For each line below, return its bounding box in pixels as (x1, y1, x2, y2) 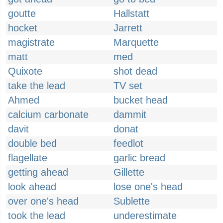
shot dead (113, 66, 157, 77)
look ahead (8, 181, 56, 192)
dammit (113, 109, 146, 120)
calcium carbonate (8, 109, 89, 120)
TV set (113, 80, 142, 91)
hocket (8, 22, 37, 33)
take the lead (8, 80, 65, 91)
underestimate (113, 210, 177, 221)
